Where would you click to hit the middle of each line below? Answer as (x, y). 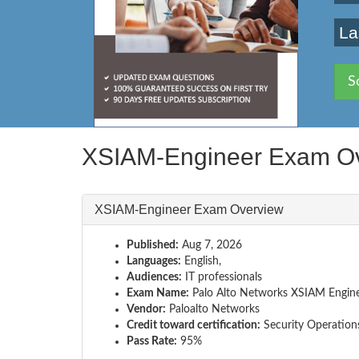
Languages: (154, 261)
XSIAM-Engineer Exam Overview (189, 209)
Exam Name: (158, 293)
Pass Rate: (152, 341)
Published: (153, 245)
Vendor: (146, 309)
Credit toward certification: (194, 325)
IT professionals (222, 277)
